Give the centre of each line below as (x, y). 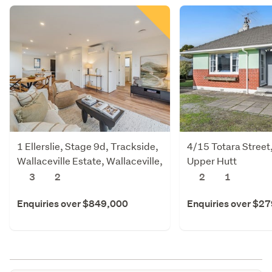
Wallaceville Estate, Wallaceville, (90, 160)
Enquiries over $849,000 (73, 203)
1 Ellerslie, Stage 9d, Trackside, (88, 146)
